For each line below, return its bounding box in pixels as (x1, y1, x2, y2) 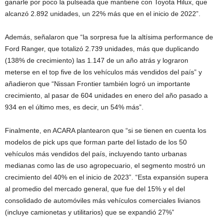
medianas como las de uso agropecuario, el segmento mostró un (5, 162, 205, 170)
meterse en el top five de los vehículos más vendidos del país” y (5, 68, 202, 76)
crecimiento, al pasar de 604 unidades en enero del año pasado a (5, 91, 208, 100)
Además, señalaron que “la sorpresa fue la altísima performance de (5, 33, 213, 41)
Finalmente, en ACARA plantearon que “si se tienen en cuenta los (5, 127, 206, 135)
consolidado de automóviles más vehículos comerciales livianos (5, 197, 200, 205)
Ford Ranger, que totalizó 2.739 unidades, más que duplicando (5, 45, 199, 53)
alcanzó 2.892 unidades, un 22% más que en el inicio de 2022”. (5, 10, 200, 18)
